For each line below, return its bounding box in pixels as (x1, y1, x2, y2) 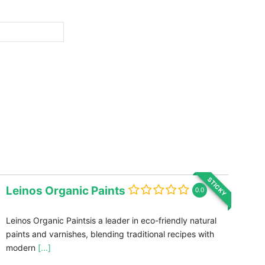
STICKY (206, 175, 228, 197)
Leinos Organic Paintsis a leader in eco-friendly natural (6, 215, 216, 225)
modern (6, 242, 38, 253)
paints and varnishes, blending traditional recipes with (6, 228, 214, 239)
